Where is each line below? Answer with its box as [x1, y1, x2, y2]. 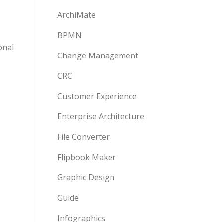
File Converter [57, 131, 110, 142]
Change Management [57, 50, 138, 61]
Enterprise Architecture [57, 111, 144, 122]
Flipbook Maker [57, 152, 116, 163]
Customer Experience [57, 91, 137, 102]
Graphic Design [57, 172, 114, 183]
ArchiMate [57, 9, 96, 20]
